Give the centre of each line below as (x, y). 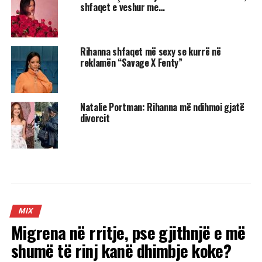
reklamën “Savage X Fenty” (131, 62)
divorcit (95, 118)
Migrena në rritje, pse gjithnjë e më (128, 232)
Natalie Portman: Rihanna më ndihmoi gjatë (162, 107)
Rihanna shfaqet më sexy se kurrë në (150, 51)
